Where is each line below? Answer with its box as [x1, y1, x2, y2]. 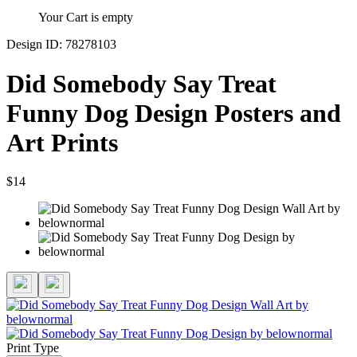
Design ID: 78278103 [6, 37, 116, 52]
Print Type [6, 341, 59, 355]
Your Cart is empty [38, 10, 133, 25]
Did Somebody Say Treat [6, 69, 277, 98]
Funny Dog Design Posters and [6, 98, 341, 127]
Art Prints [6, 127, 118, 157]
